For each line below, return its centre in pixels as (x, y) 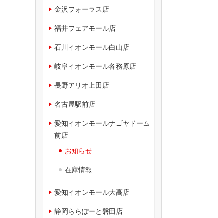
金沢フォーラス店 (82, 9)
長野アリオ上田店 (82, 85)
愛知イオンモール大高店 (92, 192)
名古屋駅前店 (75, 104)
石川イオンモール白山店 (92, 47)
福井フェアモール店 (85, 28)
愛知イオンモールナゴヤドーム (102, 123)
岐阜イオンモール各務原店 (96, 66)
